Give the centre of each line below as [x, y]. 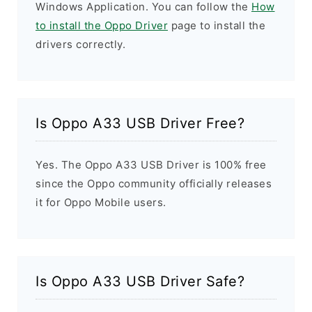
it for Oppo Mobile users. [101, 203]
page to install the [217, 26]
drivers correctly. [80, 45]
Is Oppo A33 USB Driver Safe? [140, 282]
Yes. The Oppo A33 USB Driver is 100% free [151, 165]
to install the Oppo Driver [102, 26]
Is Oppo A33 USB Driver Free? [140, 124]
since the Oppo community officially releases [154, 184]
